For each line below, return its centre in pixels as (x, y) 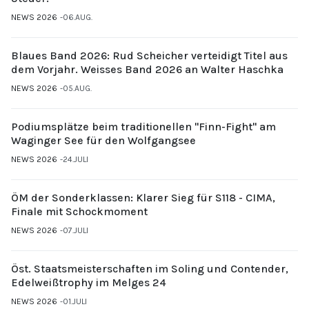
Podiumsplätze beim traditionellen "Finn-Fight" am (143, 126)
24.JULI (76, 159)
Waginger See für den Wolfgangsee (103, 140)
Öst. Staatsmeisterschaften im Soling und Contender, (150, 268)
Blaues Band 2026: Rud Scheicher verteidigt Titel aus (149, 55)
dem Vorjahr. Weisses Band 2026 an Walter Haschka (147, 69)
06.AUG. (78, 17)
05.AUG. (77, 88)
